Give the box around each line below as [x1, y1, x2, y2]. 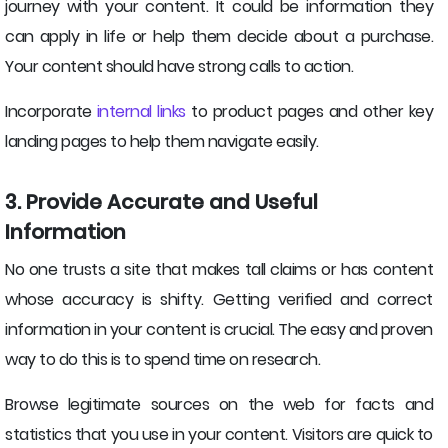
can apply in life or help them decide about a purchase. [5, 24, 433, 48]
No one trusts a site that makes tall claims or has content [5, 257, 433, 281]
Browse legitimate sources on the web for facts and [5, 392, 433, 416]
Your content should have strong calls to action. [5, 54, 353, 78]
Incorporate [5, 99, 97, 123]
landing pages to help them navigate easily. [5, 129, 319, 153]
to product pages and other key [185, 99, 433, 123]
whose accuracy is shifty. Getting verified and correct [5, 287, 433, 311]
